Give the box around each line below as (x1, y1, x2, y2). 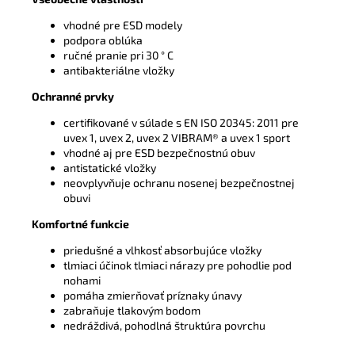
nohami (63, 273, 101, 287)
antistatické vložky (63, 160, 156, 174)
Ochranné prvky (32, 89, 114, 103)
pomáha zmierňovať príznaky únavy (63, 288, 242, 302)
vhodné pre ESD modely (63, 17, 182, 32)
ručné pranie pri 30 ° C (63, 48, 174, 62)
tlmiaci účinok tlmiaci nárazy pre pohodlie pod (63, 258, 292, 272)
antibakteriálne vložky (63, 63, 174, 77)
